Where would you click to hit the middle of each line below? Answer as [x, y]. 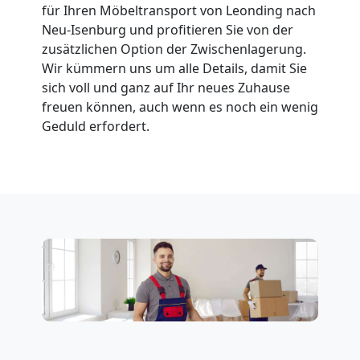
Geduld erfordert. [96, 126]
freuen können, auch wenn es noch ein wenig [180, 106]
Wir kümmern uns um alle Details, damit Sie [174, 68]
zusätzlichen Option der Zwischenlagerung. [174, 49]
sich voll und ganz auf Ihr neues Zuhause [166, 87]
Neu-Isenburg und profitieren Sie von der [168, 29]
